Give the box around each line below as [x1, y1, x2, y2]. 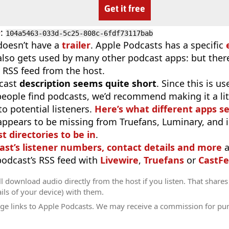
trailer [62, 38, 90, 51]
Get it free [104, 3, 145, 14]
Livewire [100, 153, 139, 166]
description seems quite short [19, 77, 156, 89]
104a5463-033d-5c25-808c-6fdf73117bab [6, 29, 153, 37]
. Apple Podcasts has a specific [90, 38, 226, 51]
